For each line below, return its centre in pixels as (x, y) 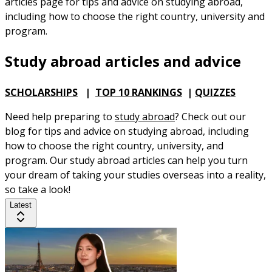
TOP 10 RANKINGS (139, 93)
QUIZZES (215, 93)
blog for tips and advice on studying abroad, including (127, 131)
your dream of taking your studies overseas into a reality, (135, 175)
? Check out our (210, 117)
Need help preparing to (60, 117)
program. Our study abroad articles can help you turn (126, 161)
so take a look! (38, 190)
